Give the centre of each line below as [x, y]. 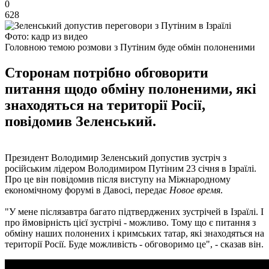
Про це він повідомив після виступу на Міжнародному [118, 179]
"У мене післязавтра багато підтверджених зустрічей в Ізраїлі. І [134, 211]
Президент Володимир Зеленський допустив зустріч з [116, 157]
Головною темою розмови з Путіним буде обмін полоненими [130, 47]
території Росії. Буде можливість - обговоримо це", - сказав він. [134, 244]
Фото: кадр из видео [46, 36]
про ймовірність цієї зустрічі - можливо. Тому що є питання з [130, 222]
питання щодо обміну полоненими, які [131, 89]
